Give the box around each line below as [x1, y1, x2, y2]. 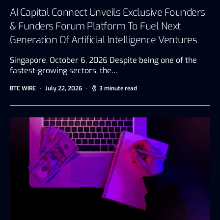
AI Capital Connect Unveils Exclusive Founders [10, 5, 205, 19]
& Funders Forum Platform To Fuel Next [10, 19, 181, 33]
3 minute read [99, 84, 137, 92]
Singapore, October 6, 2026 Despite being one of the [10, 55, 197, 65]
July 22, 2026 [45, 84, 82, 92]
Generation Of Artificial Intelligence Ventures [10, 33, 197, 47]
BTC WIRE [10, 84, 36, 92]
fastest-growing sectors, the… [10, 65, 118, 76]
